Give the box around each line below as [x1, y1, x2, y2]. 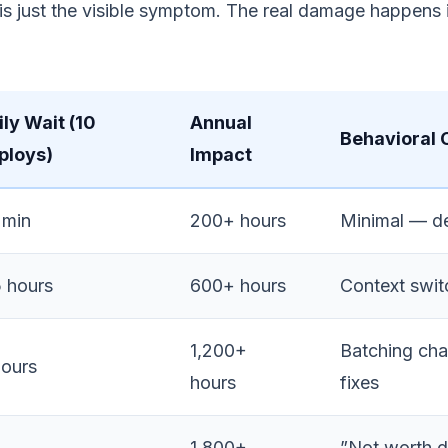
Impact [190, 144, 252, 165]
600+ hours [190, 275, 286, 296]
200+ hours [190, 210, 286, 231]
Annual [190, 112, 252, 133]
